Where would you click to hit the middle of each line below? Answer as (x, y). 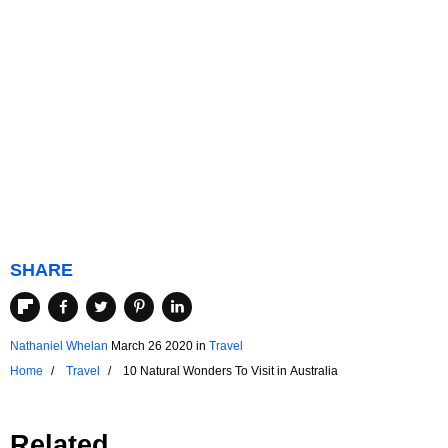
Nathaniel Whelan (59, 345)
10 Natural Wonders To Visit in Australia (230, 370)
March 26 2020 (152, 345)
